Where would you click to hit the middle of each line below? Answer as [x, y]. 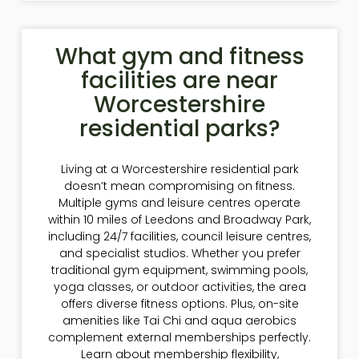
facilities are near [179, 81]
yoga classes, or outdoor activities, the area [179, 287]
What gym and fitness [179, 57]
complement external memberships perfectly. [179, 338]
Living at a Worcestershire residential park [179, 169]
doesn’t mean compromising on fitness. [179, 186]
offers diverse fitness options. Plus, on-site [179, 304]
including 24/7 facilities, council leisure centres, [179, 237]
